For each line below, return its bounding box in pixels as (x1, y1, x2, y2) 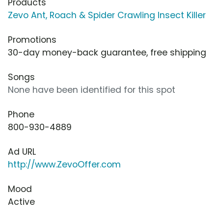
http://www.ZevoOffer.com (8, 159, 121, 171)
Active (8, 196, 35, 208)
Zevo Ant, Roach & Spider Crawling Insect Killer (8, 9, 206, 22)
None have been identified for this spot (8, 84, 175, 96)
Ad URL (8, 146, 36, 158)
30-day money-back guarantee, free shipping (8, 47, 206, 59)
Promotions (8, 34, 56, 46)
